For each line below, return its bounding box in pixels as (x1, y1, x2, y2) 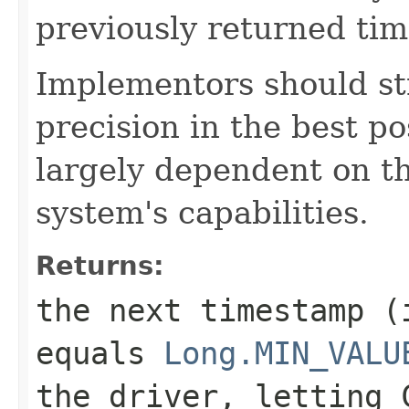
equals (36, 334, 163, 372)
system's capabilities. (36, 194, 369, 231)
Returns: (36, 249, 164, 281)
